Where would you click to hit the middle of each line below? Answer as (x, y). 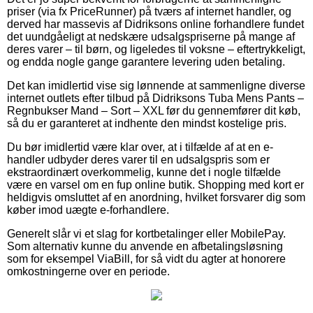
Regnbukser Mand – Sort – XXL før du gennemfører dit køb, (154, 110)
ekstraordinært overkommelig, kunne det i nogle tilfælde (144, 172)
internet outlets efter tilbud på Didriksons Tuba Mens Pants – (155, 98)
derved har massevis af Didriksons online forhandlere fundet (155, 24)
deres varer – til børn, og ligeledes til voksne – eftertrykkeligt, (156, 49)
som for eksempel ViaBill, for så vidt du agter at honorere (146, 259)
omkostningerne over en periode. (88, 271)
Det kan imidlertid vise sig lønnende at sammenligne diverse (156, 85)
